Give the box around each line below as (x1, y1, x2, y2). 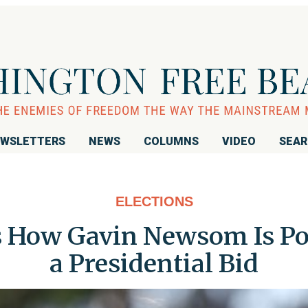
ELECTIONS (115, 193, 193, 209)
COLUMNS (144, 134, 199, 148)
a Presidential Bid (49, 247, 258, 279)
